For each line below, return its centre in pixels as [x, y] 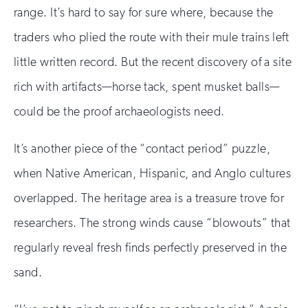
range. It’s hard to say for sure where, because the [144, 12]
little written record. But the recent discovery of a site [153, 62]
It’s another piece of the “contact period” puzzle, [142, 148]
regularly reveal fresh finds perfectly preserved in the [151, 247]
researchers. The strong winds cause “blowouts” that [152, 222]
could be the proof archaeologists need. [119, 111]
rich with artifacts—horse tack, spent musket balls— [147, 86]
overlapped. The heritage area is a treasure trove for [149, 198]
